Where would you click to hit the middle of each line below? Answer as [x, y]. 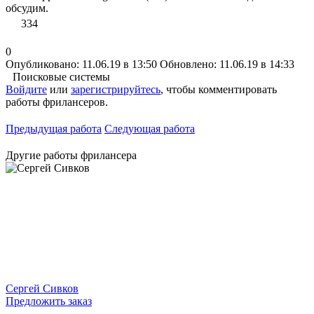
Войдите [26, 89]
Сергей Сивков [42, 288]
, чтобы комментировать [219, 89]
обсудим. [27, 8]
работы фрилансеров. [57, 102]
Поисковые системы [61, 76]
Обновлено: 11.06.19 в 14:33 [227, 64]
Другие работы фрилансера [71, 155]
